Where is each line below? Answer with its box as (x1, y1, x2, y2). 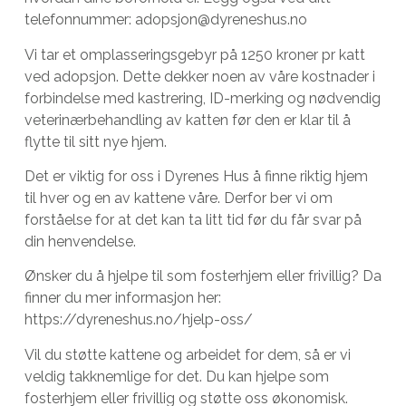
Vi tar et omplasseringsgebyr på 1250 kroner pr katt (24, 45, 365, 63)
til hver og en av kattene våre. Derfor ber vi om (24, 188, 333, 207)
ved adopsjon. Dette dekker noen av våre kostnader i (24, 67, 375, 85)
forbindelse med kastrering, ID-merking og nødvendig (24, 89, 381, 107)
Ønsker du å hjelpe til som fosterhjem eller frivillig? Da (24, 267, 382, 285)
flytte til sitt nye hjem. (24, 132, 167, 150)
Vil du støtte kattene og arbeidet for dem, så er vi (24, 345, 351, 363)
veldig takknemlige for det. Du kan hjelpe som (24, 367, 329, 385)
